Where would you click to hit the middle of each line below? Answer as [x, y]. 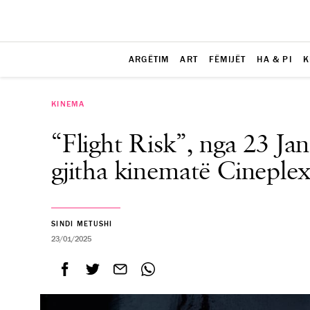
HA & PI [274, 59]
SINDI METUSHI [82, 224]
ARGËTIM [149, 59]
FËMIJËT [228, 59]
